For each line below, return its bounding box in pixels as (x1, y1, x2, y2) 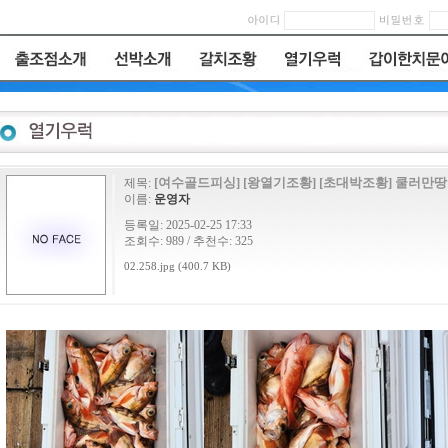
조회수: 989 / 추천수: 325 (124, 234, 253, 248)
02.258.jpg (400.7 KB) (124, 261, 231, 272)
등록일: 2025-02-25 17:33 (124, 218, 252, 232)
